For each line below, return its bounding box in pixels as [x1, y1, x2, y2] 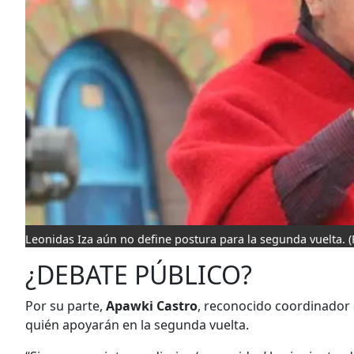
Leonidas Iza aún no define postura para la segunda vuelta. [25, 232, 348, 247]
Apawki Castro [106, 297, 198, 315]
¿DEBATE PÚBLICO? [25, 258, 252, 292]
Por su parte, [25, 297, 106, 315]
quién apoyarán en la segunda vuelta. [25, 316, 249, 334]
